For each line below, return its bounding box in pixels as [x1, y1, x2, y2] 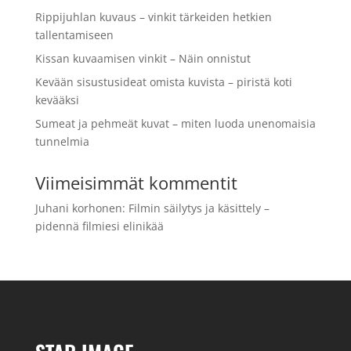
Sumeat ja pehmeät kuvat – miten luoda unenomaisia [34, 116, 316, 132]
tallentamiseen [34, 27, 114, 43]
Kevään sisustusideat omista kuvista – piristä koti [34, 74, 292, 90]
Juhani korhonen [34, 201, 122, 216]
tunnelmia [34, 134, 89, 150]
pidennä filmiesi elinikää [34, 219, 164, 234]
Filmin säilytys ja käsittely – [128, 201, 270, 216]
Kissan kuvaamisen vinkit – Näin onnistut [34, 51, 251, 67]
